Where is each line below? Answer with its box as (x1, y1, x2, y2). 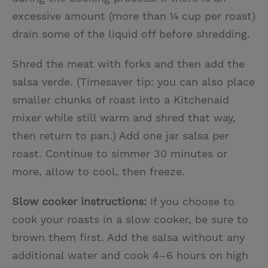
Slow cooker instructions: (12, 194, 147, 208)
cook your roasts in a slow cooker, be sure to (12, 212, 248, 226)
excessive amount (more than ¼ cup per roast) (12, 9, 255, 22)
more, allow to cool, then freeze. (12, 165, 185, 178)
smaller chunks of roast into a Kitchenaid (12, 93, 229, 106)
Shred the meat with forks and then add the (12, 57, 245, 70)
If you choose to (147, 194, 234, 208)
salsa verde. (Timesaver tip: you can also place (12, 75, 255, 88)
